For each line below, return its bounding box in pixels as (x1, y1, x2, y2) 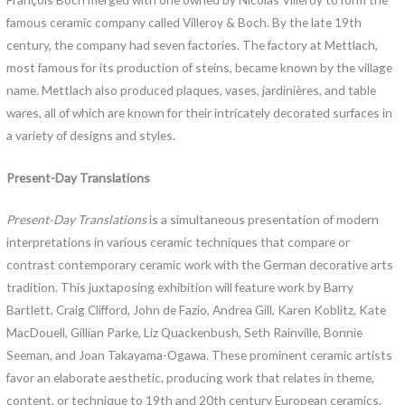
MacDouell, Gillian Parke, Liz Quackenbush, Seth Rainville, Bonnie (6, 325, 363, 341)
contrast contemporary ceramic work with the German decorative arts (6, 257, 394, 273)
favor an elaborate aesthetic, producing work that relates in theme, (6, 370, 375, 386)
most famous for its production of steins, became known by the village (6, 59, 393, 75)
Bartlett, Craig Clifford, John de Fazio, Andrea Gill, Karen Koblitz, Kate (6, 302, 387, 318)
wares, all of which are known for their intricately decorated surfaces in (6, 104, 393, 120)
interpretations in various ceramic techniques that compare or (6, 234, 351, 250)
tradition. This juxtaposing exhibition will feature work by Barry (6, 279, 354, 296)
